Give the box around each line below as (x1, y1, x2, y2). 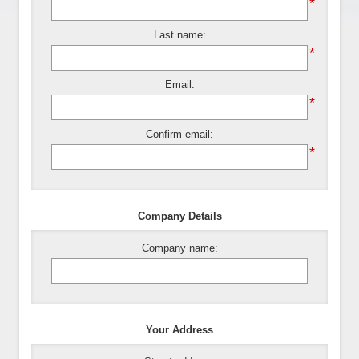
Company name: (141, 241, 218, 254)
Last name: (153, 28, 206, 41)
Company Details (137, 209, 222, 222)
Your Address (146, 323, 213, 336)
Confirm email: (146, 127, 213, 140)
